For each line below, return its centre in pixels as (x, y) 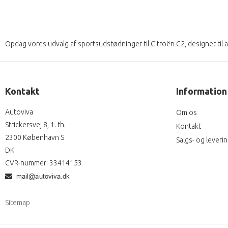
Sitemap (18, 202)
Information (202, 91)
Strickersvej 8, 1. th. (35, 124)
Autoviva (19, 112)
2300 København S (35, 137)
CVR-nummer (26, 163)
